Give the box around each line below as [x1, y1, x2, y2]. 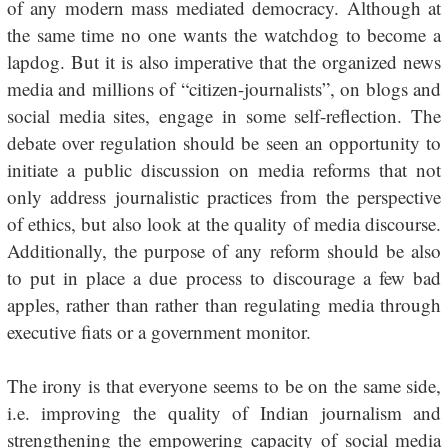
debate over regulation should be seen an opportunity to [6, 130, 442, 155]
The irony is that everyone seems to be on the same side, [6, 373, 442, 398]
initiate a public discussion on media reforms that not [6, 157, 442, 182]
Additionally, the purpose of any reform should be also [6, 238, 442, 263]
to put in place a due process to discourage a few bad [6, 265, 442, 290]
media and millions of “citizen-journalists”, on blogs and [6, 76, 442, 101]
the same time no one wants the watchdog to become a [6, 22, 442, 47]
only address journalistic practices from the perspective [6, 184, 442, 209]
